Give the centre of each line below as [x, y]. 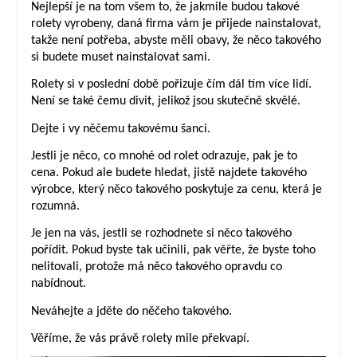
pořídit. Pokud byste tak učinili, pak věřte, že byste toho [173, 251]
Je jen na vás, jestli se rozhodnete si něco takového [161, 234]
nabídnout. [58, 284]
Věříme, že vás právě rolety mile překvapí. [140, 338]
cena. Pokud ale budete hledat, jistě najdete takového [169, 173]
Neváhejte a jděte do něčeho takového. [131, 311]
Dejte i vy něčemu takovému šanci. [120, 129]
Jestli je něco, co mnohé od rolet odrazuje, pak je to [164, 156]
